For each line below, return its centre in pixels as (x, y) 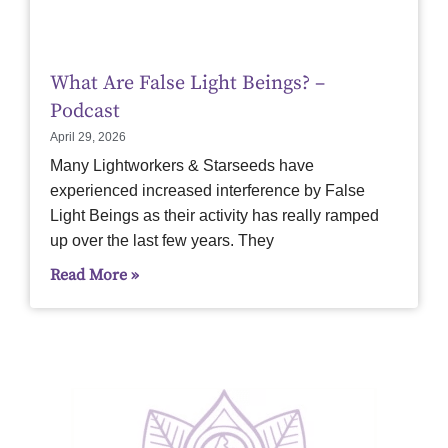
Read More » (94, 275)
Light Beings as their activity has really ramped (214, 216)
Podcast (85, 112)
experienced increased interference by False (207, 191)
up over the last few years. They (162, 241)
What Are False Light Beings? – (187, 84)
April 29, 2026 (88, 137)
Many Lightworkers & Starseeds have (182, 166)
